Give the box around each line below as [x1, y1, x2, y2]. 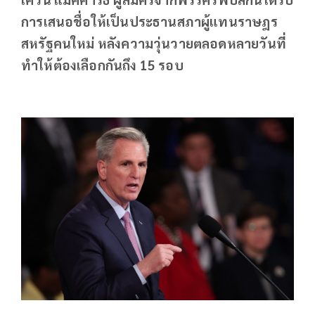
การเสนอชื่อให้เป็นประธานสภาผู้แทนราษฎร [21, 12, 278, 30]
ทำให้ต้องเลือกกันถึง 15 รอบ [21, 56, 184, 73]
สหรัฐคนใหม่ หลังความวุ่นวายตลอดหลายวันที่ [21, 34, 286, 51]
